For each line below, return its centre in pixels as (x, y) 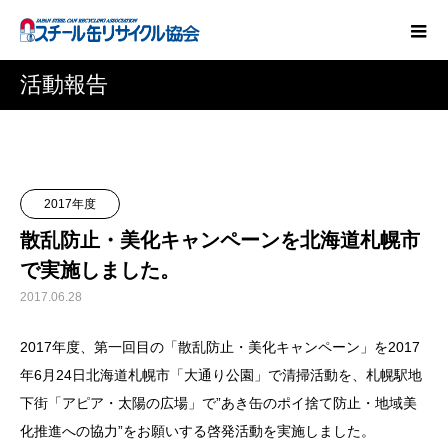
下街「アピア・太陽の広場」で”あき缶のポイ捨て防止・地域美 (218, 403)
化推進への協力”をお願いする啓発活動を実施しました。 (197, 431)
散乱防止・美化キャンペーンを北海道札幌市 (220, 240)
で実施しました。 (100, 270)
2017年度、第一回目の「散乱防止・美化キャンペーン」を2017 (220, 347)
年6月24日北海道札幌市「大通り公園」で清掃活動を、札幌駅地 (221, 375)
